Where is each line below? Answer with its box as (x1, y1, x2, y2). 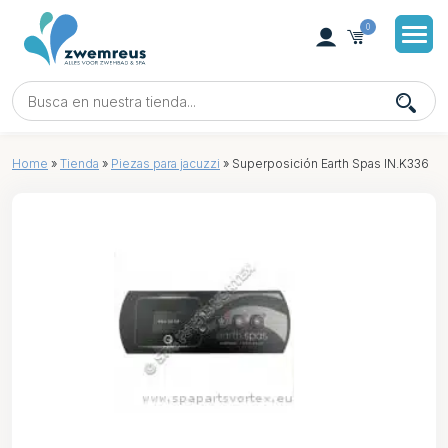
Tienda (60, 156, 99, 171)
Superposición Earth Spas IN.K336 (229, 156, 429, 171)
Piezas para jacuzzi (111, 156, 220, 171)
